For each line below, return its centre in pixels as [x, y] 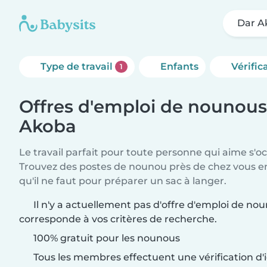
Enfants [179, 66]
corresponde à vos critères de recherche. [118, 219]
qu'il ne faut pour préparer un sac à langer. [123, 181]
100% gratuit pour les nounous [105, 238]
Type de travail [78, 66]
